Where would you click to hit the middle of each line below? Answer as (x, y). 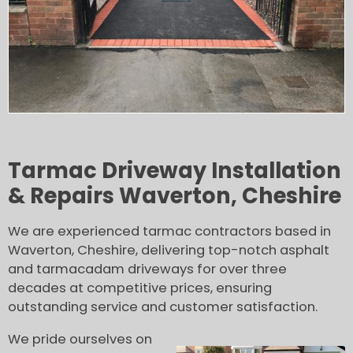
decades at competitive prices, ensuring (140, 288)
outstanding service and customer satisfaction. (163, 307)
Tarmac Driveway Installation (175, 171)
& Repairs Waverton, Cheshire (175, 196)
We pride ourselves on (80, 339)
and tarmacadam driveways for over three (147, 269)
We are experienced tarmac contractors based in (169, 231)
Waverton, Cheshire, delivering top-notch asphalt (169, 250)
